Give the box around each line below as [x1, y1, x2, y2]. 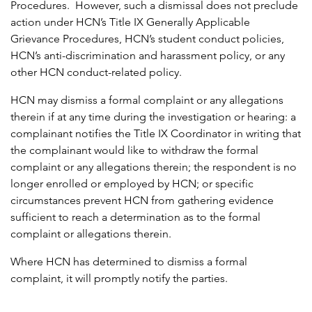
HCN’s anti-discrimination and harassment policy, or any [10, 49, 285, 63]
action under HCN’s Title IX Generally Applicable [10, 15, 250, 29]
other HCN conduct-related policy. [10, 65, 182, 79]
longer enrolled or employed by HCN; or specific [10, 177, 253, 191]
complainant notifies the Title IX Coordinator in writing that [10, 127, 301, 141]
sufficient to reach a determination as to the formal [10, 210, 260, 224]
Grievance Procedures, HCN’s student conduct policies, [10, 32, 284, 46]
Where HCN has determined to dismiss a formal [10, 255, 247, 269]
